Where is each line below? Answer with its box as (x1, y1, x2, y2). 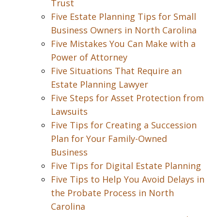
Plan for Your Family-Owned (51, 133, 167, 144)
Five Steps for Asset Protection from (51, 92, 204, 104)
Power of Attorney (51, 51, 127, 63)
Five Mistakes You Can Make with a (51, 38, 196, 49)
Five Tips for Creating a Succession (51, 119, 197, 131)
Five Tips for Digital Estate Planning (51, 160, 201, 171)
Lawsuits (51, 106, 88, 117)
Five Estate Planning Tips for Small (51, 11, 196, 22)
